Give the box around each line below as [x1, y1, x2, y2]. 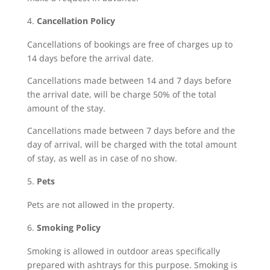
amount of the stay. [27, 102, 105, 114]
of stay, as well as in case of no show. [27, 152, 177, 164]
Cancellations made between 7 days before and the [27, 125, 235, 136]
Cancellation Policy [36, 15, 115, 27]
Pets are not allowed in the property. [27, 199, 175, 210]
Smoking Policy [36, 222, 101, 233]
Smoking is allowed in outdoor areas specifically [27, 245, 220, 257]
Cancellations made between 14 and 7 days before [27, 75, 231, 86]
